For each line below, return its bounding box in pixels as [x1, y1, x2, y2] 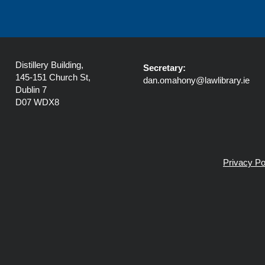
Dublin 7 [15, 85, 47, 95]
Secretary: [143, 63, 186, 73]
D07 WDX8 [15, 97, 59, 107]
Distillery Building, [15, 60, 83, 70]
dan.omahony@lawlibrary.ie [143, 75, 250, 85]
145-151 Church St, [15, 72, 91, 82]
